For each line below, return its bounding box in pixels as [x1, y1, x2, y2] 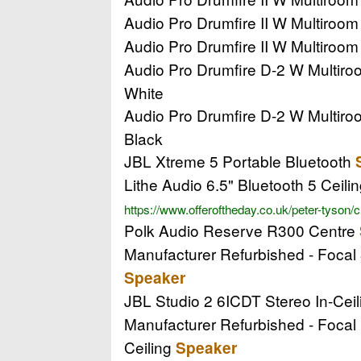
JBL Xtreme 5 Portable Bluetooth [124, 149, 355, 172]
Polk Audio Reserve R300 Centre [124, 218, 359, 241]
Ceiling [124, 335, 176, 358]
